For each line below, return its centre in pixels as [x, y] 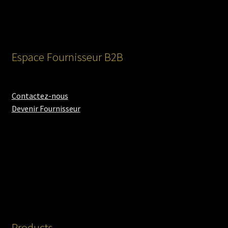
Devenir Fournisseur [46, 109]
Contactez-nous [40, 96]
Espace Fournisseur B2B [67, 57]
